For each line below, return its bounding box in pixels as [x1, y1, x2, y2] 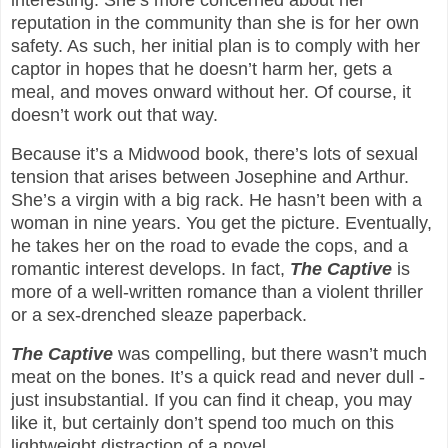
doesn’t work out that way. [11, 104, 218, 125]
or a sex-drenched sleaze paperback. [11, 304, 307, 325]
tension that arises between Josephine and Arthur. [11, 166, 409, 187]
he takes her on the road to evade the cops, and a [11, 235, 408, 256]
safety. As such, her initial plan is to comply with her [11, 35, 420, 56]
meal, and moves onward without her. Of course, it [11, 81, 411, 102]
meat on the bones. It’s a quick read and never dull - [11, 366, 425, 387]
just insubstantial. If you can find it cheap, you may [11, 389, 412, 410]
